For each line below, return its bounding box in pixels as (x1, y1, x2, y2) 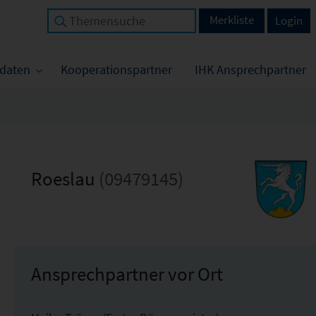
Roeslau (30, 166, 99, 190)
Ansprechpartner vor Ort (30, 262, 223, 286)
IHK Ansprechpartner (195, 61, 306, 78)
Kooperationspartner (61, 61, 172, 78)
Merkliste (209, 12, 254, 28)
